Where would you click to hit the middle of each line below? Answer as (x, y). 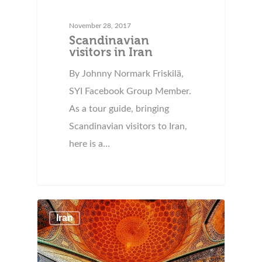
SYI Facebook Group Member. (130, 92)
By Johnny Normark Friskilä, (127, 74)
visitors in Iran (111, 52)
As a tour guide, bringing (119, 109)
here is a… (90, 144)
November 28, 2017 (100, 26)
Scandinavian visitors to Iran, (128, 127)
